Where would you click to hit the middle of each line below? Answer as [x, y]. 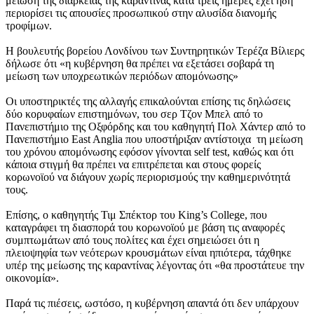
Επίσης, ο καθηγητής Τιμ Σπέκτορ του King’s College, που [136, 214]
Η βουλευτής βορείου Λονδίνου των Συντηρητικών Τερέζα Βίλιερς [155, 50]
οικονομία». [32, 278]
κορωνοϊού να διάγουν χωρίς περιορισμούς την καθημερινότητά [148, 177]
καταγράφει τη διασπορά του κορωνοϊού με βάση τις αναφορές [145, 227]
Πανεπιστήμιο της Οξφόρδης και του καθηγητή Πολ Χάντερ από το [156, 126]
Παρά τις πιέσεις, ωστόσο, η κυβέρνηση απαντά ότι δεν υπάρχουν [152, 303]
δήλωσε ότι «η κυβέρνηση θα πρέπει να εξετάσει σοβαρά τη [140, 63]
